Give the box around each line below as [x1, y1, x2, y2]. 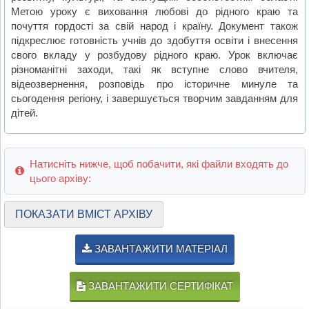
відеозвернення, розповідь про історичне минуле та [11, 77, 299, 90]
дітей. [11, 106, 39, 119]
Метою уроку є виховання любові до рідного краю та [11, 5, 299, 17]
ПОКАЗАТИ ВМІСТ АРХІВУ [14, 208, 152, 220]
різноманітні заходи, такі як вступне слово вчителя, [11, 63, 299, 75]
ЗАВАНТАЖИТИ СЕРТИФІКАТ [86, 279, 233, 292]
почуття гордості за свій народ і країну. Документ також [11, 19, 299, 32]
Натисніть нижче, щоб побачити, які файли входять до [29, 157, 288, 170]
